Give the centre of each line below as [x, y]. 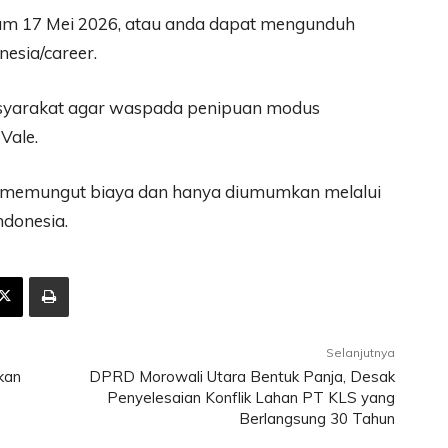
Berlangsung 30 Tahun [317, 418]
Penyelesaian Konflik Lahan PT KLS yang [251, 397]
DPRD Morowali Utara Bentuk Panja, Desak [242, 376]
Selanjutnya [361, 352]
